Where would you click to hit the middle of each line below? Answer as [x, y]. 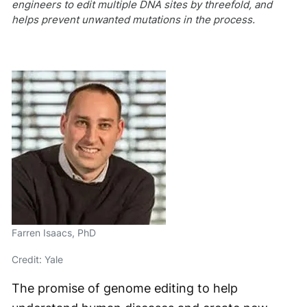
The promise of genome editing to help [125, 288]
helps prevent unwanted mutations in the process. [133, 20]
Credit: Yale [37, 259]
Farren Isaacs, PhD [54, 233]
